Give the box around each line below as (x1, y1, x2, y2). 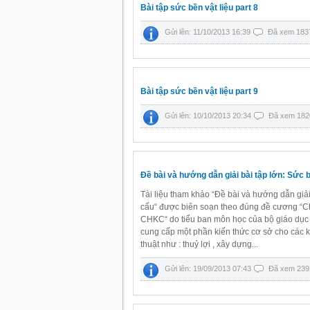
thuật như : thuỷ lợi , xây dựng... (140, 239, 258, 249)
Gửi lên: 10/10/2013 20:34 (165, 111, 253, 120)
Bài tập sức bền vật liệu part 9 (140, 86, 258, 96)
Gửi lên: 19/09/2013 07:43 (165, 264, 253, 273)
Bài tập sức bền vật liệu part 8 (140, 3, 258, 12)
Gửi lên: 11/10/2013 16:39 (165, 28, 253, 36)
